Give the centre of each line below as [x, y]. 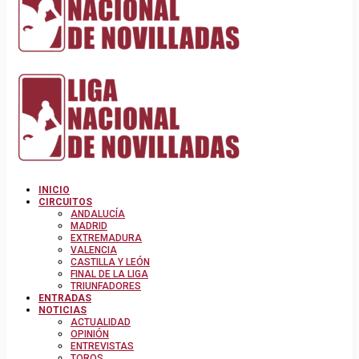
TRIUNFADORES [106, 286]
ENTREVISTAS [102, 347]
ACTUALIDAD [101, 323]
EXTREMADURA [106, 238]
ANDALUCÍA [98, 214]
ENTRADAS [65, 298]
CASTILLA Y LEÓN [110, 262]
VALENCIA [94, 250]
